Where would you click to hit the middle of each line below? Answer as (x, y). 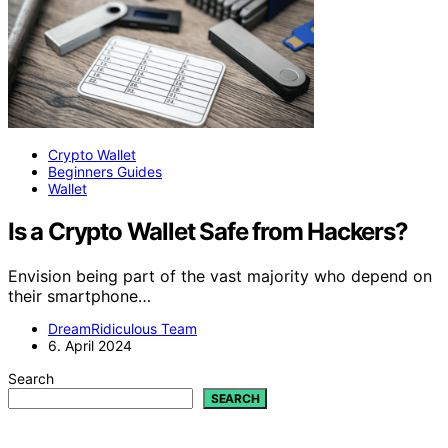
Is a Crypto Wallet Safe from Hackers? (208, 231)
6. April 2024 (90, 345)
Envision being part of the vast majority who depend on (220, 275)
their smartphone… (79, 295)
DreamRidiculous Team (122, 328)
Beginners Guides (105, 171)
